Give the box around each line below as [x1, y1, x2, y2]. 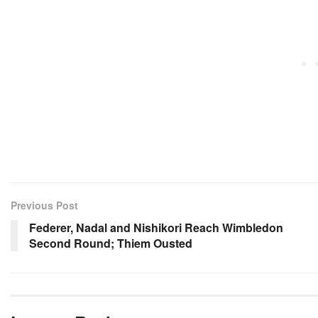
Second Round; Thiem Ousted [29, 234, 192, 251]
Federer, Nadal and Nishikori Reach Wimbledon [29, 219, 283, 236]
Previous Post [11, 197, 78, 212]
